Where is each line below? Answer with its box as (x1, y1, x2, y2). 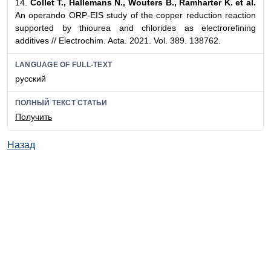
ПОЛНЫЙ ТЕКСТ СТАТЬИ (15, 99, 108, 108)
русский (15, 73, 46, 83)
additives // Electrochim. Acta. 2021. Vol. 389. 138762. (15, 35, 221, 45)
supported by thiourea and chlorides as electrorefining (15, 22, 256, 33)
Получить (15, 112, 52, 122)
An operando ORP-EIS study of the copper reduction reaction (15, 10, 256, 20)
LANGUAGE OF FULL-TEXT (15, 60, 113, 69)
